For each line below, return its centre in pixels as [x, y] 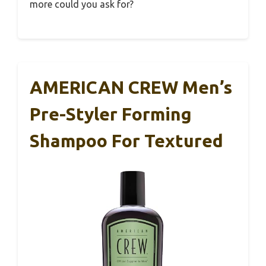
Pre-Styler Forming [111, 114]
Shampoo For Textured [126, 140]
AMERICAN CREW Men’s [131, 87]
